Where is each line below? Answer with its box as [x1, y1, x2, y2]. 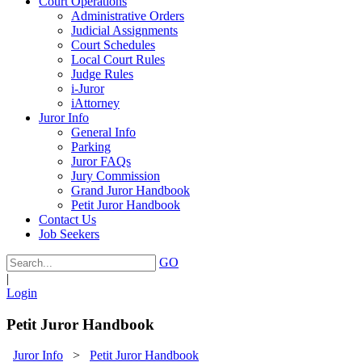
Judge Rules [71, 67, 133, 81]
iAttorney [71, 96, 120, 110]
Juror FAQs [71, 154, 131, 168]
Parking [71, 140, 111, 154]
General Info [71, 125, 136, 139]
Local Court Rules [71, 53, 165, 66]
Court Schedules [71, 38, 155, 52]
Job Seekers [39, 227, 99, 241]
